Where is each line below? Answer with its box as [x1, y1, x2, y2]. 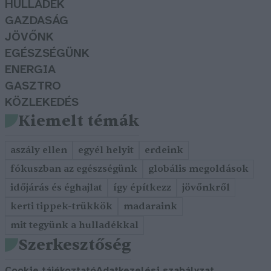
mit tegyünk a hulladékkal [10, 219, 139, 232]
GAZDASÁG [5, 15, 68, 28]
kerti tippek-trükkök [10, 200, 113, 213]
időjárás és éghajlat [10, 181, 102, 194]
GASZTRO [5, 80, 61, 93]
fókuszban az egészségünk [10, 163, 137, 175]
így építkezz [113, 181, 171, 194]
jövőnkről [182, 181, 230, 194]
